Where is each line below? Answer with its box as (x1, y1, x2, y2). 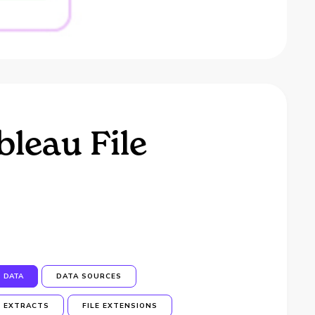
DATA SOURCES (56, 271, 122, 281)
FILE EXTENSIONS (82, 301, 158, 311)
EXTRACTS (4, 301, 50, 311)
